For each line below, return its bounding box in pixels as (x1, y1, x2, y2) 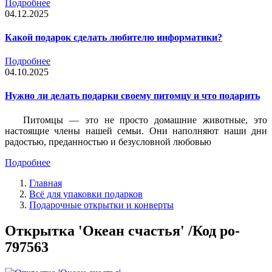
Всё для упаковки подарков (29, 188, 143, 199)
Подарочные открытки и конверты (29, 199, 174, 210)
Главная (29, 177, 62, 188)
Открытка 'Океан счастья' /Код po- (5, 222, 240, 239)
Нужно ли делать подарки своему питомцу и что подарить (5, 90, 260, 101)
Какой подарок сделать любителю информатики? (5, 32, 222, 42)
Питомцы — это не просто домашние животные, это (23, 114, 267, 125)
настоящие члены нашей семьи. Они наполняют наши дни (5, 125, 267, 136)
